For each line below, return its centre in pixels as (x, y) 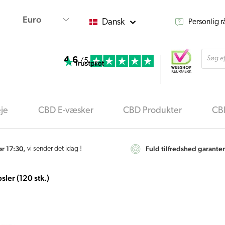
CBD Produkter (153, 111)
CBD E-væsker (66, 111)
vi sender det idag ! (54, 149)
